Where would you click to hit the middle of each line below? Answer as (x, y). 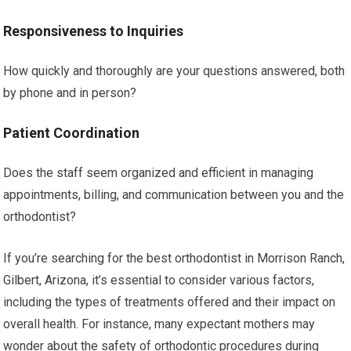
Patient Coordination (72, 132)
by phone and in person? (70, 92)
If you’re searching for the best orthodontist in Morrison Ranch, (174, 258)
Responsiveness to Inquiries (94, 31)
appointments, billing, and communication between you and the (174, 194)
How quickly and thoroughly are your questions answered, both (174, 71)
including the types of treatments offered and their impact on (170, 302)
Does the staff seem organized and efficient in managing (159, 172)
